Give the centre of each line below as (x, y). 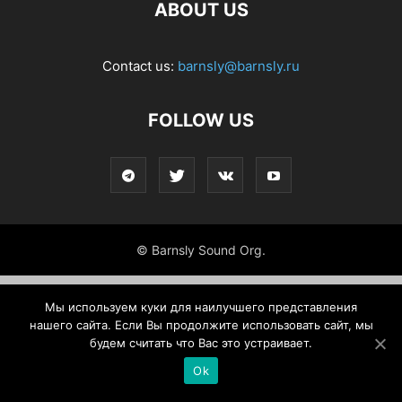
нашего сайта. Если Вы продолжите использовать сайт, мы (201, 325)
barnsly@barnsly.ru (239, 66)
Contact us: (140, 66)
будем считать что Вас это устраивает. (201, 343)
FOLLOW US (201, 120)
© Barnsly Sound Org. (201, 250)
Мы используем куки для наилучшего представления (201, 307)
